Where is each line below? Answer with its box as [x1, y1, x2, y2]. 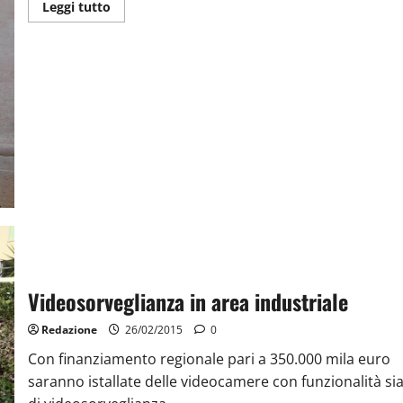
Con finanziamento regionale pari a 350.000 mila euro [27, 349, 390, 370]
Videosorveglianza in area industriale [27, 285, 348, 318]
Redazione [40, 322, 97, 338]
